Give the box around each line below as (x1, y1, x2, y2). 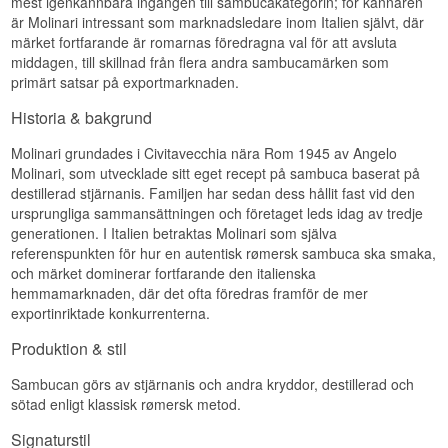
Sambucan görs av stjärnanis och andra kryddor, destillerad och (11, 374, 415, 395)
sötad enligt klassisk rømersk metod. (11, 394, 242, 415)
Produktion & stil (11, 337, 128, 361)
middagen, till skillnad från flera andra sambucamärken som (11, 52, 390, 73)
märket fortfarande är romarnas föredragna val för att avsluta (11, 32, 398, 53)
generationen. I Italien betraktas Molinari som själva (11, 223, 338, 244)
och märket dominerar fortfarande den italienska (11, 263, 317, 284)
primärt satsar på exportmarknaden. (11, 72, 240, 93)
